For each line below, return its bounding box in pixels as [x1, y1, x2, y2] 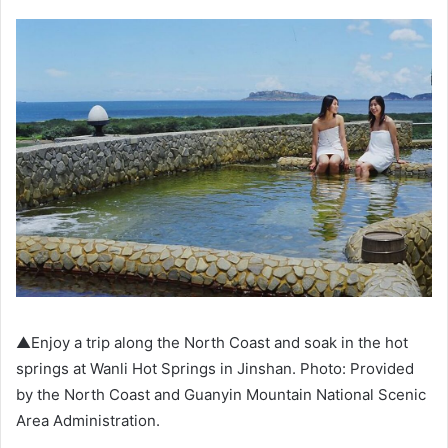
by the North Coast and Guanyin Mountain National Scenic [16, 384, 426, 404]
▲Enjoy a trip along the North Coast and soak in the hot [16, 332, 408, 352]
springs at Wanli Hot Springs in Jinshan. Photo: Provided [16, 358, 414, 378]
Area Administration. [16, 410, 160, 430]
